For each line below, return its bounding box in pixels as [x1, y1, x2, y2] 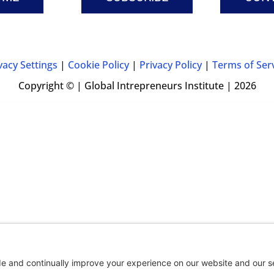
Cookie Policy [68, 57, 129, 72]
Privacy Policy [139, 57, 202, 72]
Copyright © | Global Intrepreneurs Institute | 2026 [18, 78, 256, 92]
